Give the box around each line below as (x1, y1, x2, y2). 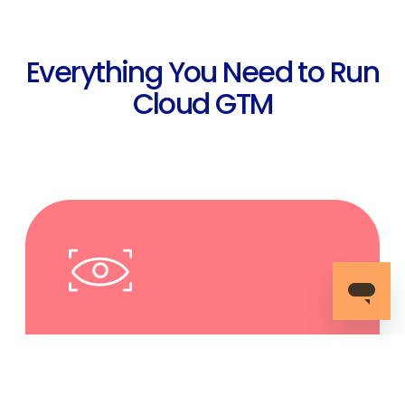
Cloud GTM (132, 83, 273, 124)
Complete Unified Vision (50, 361, 268, 390)
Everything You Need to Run (25, 52, 380, 92)
